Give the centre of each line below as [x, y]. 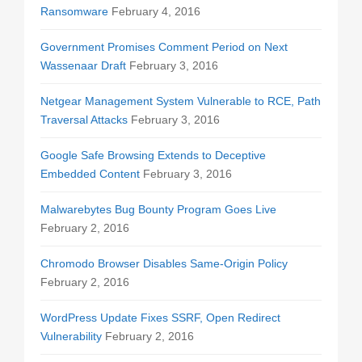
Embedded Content [90, 174]
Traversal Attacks [84, 120]
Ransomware [74, 11]
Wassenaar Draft [83, 65]
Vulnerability [71, 336]
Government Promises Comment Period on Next [164, 47]
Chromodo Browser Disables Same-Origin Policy [164, 263]
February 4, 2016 [156, 11]
